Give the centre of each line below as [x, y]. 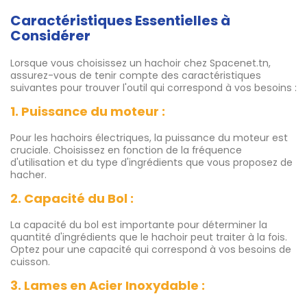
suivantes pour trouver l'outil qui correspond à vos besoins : [153, 88]
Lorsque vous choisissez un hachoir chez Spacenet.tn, [140, 63]
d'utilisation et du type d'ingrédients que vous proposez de [151, 163]
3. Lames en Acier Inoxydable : [108, 286]
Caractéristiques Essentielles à [120, 21]
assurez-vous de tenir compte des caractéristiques [136, 76]
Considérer [50, 36]
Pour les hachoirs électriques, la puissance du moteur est [149, 138]
